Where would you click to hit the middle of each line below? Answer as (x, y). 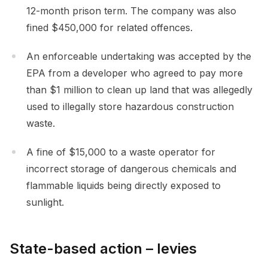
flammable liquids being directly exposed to (124, 185)
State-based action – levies (103, 248)
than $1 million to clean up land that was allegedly (139, 89)
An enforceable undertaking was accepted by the (139, 56)
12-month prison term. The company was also (131, 10)
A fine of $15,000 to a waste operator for (121, 152)
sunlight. (45, 202)
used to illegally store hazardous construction (130, 106)
